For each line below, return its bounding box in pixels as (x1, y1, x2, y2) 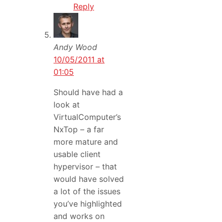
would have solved (54, 174, 124, 184)
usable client (54, 149, 101, 160)
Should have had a (54, 87, 123, 98)
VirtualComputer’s (54, 112, 121, 122)
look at (54, 100, 80, 110)
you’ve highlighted (54, 199, 122, 209)
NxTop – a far (54, 124, 104, 135)
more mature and (54, 137, 118, 147)
